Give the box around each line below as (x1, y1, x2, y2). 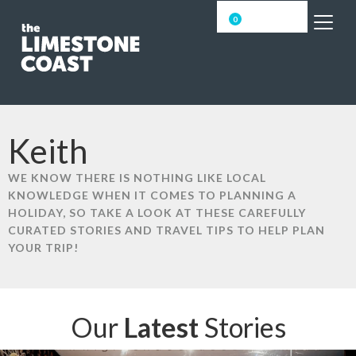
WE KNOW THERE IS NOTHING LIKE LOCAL (8, 171, 266, 185)
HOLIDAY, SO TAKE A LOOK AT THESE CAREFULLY (8, 206, 306, 220)
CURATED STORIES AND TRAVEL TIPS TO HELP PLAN (8, 223, 325, 238)
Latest (123, 311, 199, 344)
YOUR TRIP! (8, 241, 79, 255)
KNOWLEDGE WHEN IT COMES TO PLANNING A (8, 188, 296, 203)
